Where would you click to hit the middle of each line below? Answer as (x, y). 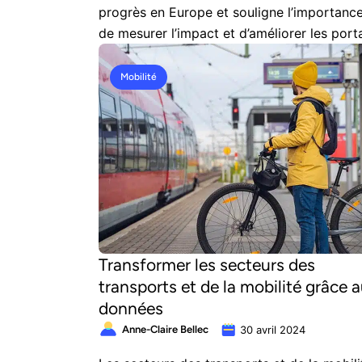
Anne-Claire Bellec (165, 329)
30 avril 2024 (273, 330)
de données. (136, 54)
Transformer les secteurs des (207, 265)
